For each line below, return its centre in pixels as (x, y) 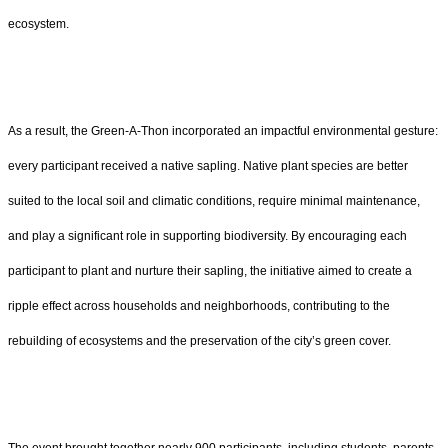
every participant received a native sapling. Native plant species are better (208, 165)
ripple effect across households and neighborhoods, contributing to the (199, 305)
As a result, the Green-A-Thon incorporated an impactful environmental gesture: (223, 130)
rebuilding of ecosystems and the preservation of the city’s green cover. (199, 340)
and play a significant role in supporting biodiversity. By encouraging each (207, 235)
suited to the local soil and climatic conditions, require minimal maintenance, (214, 200)
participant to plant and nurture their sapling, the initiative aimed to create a (210, 270)
